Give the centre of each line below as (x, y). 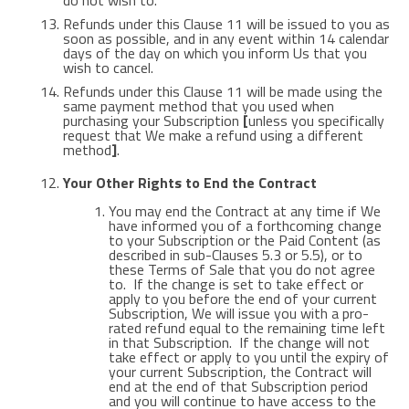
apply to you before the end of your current (242, 299)
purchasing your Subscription (152, 121)
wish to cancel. (108, 68)
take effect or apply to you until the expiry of (248, 357)
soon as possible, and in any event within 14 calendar (225, 38)
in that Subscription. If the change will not (239, 342)
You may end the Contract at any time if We (244, 211)
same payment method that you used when (198, 106)
